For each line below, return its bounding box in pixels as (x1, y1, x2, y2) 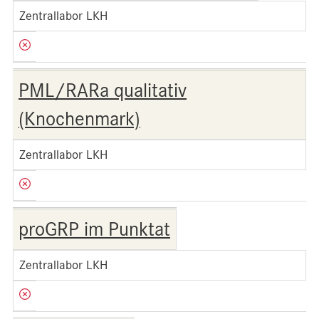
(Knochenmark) (19, 108, 140, 130)
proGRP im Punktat (19, 218, 170, 241)
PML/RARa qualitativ (19, 79, 187, 102)
